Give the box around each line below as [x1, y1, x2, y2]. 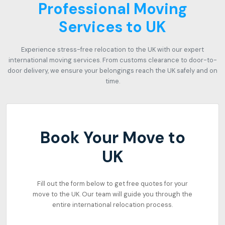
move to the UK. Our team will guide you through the [33, 190, 192, 198]
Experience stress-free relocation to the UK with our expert [21, 45, 204, 54]
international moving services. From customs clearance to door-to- [8, 56, 217, 64]
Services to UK [59, 17, 166, 37]
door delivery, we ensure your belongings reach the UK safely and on [8, 66, 217, 75]
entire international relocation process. [52, 200, 173, 209]
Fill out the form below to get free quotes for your [37, 179, 188, 188]
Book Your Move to [40, 127, 185, 148]
